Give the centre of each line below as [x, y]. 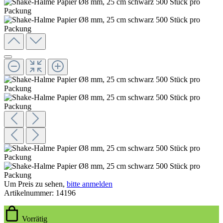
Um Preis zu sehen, [35, 184]
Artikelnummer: [30, 193]
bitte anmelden [90, 184]
